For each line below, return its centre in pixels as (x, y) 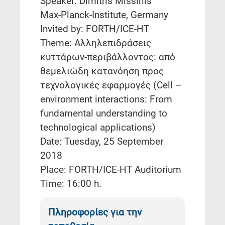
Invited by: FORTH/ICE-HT (95, 29)
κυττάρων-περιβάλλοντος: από (108, 57)
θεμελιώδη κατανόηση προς (102, 71)
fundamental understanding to (104, 114)
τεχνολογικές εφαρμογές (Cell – (111, 85)
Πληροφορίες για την (95, 212)
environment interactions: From (106, 99)
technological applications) (98, 128)
